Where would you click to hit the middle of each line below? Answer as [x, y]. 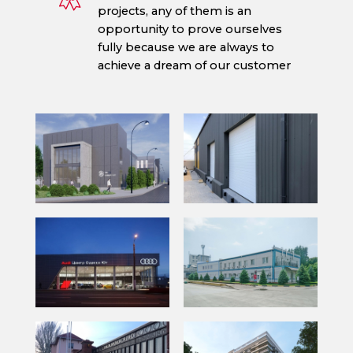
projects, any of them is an [174, 11]
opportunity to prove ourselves [190, 30]
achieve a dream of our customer [194, 66]
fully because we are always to [186, 48]
